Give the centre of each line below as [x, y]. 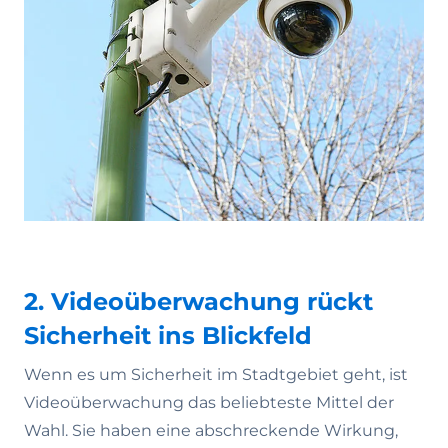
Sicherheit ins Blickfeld [168, 335]
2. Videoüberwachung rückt [198, 301]
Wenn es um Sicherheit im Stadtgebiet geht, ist [216, 374]
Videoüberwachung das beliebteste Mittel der [209, 402]
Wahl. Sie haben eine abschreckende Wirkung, [211, 430]
